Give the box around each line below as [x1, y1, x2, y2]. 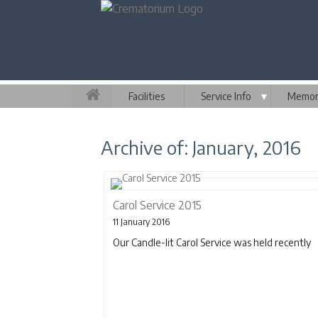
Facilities [128, 90, 165, 102]
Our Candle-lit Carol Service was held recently [113, 236, 311, 248]
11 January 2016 [113, 216, 170, 227]
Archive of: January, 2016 [101, 136, 301, 159]
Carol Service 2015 [113, 198, 202, 212]
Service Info [201, 90, 251, 102]
